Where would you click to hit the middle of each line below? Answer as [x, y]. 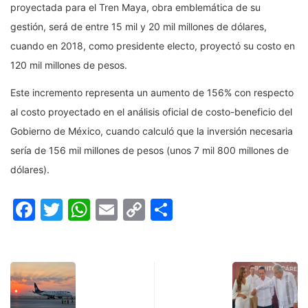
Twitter [100, 210]
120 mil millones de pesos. [69, 65]
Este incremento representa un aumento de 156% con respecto [152, 93]
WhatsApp [144, 210]
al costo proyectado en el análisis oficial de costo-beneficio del [151, 112]
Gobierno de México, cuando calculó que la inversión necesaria [152, 131]
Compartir [225, 210]
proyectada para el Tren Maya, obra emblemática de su [135, 8]
